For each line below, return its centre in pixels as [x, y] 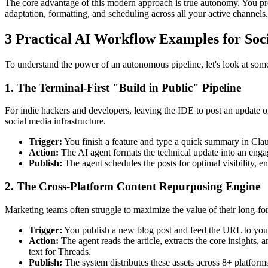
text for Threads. [60, 251]
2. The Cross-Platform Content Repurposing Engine [133, 187]
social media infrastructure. [55, 121]
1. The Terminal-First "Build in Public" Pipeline [123, 87]
